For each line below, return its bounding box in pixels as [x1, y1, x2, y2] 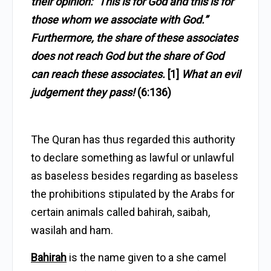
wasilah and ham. [31, 224, 113, 237]
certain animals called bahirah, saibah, [31, 206, 210, 218]
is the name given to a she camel [67, 251, 226, 264]
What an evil [181, 68, 240, 80]
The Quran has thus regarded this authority [31, 133, 235, 146]
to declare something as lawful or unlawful [31, 151, 234, 164]
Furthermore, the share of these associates [31, 31, 238, 44]
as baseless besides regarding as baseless [31, 169, 238, 182]
